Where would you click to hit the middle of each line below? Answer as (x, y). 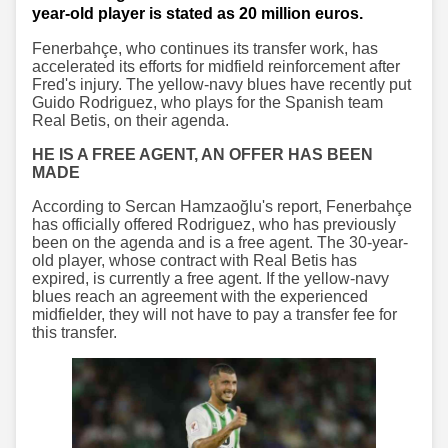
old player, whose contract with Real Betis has (194, 260)
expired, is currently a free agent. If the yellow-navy (210, 278)
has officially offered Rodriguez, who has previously (214, 224)
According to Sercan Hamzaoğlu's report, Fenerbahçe (222, 206)
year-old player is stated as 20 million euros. (197, 13)
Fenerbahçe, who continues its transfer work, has (205, 48)
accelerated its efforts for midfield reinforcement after (216, 66)
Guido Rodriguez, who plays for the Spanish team (207, 102)
